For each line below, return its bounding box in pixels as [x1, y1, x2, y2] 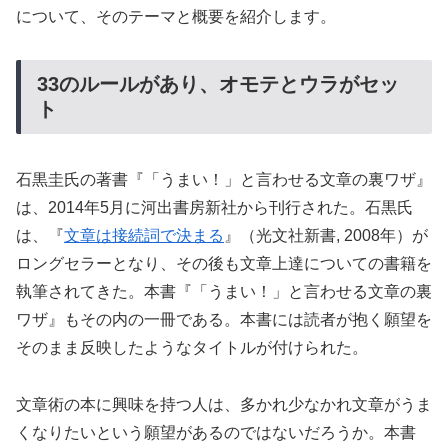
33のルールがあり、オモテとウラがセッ [37, 72, 399, 95]
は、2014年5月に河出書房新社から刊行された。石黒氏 [16, 198, 413, 216]
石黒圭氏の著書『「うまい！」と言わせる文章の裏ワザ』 [16, 170, 432, 188]
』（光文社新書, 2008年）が [224, 226, 428, 244]
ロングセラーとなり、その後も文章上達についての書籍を [16, 254, 432, 272]
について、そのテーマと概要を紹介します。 [16, 7, 336, 25]
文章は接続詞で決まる [64, 226, 224, 244]
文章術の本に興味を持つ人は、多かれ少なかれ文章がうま [16, 395, 432, 413]
